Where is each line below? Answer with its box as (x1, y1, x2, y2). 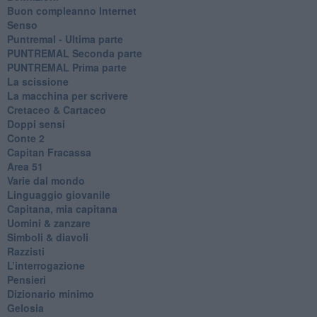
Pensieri (6, 272, 46, 287)
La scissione (6, 74, 69, 88)
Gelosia (6, 300, 44, 315)
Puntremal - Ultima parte (6, 31, 123, 46)
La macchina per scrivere (6, 88, 128, 103)
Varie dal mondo (6, 173, 85, 188)
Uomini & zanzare (6, 215, 91, 230)
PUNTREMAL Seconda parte (6, 45, 142, 60)
